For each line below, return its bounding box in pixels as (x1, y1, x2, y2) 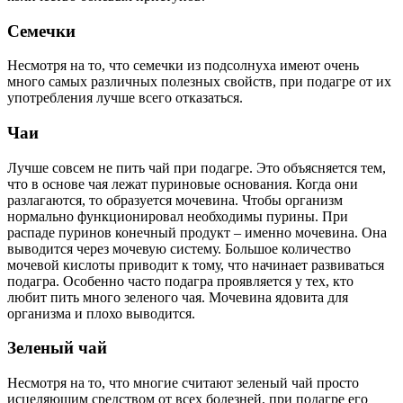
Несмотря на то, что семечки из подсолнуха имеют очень (7, 58, 359, 74)
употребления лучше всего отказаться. (7, 90, 243, 106)
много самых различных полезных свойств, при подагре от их (7, 74, 391, 90)
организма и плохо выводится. (7, 305, 195, 321)
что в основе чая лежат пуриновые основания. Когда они (7, 175, 358, 192)
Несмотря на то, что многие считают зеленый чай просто (7, 375, 359, 391)
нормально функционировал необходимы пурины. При (7, 208, 348, 224)
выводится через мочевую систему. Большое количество (7, 240, 351, 256)
